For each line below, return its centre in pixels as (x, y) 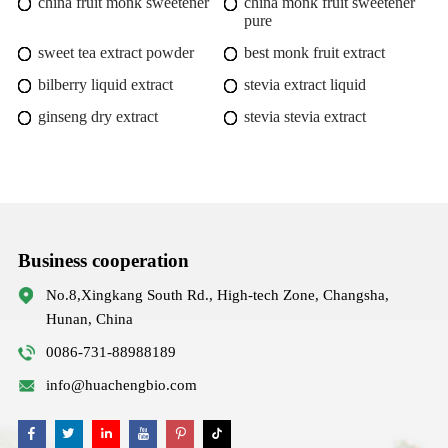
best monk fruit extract (314, 52)
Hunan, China (89, 318)
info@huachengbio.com (121, 385)
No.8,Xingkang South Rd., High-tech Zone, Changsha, (217, 294)
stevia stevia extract (305, 116)
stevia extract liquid (305, 84)
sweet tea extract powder (115, 52)
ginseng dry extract (97, 116)
